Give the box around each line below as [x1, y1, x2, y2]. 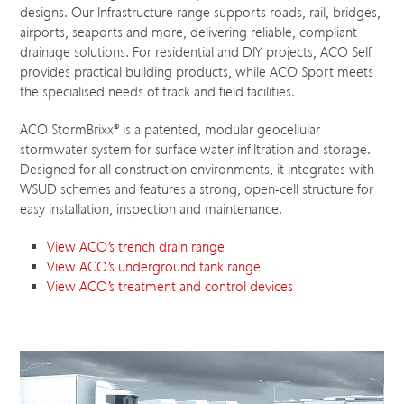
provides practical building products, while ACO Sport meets [20, 63, 374, 81]
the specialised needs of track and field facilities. [20, 83, 296, 101]
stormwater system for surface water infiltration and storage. [20, 141, 372, 159]
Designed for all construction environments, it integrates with [20, 161, 375, 179]
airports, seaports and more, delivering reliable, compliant [20, 23, 358, 41]
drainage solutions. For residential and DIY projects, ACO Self [20, 43, 372, 61]
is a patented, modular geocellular [119, 121, 321, 139]
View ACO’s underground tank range [47, 258, 262, 276]
